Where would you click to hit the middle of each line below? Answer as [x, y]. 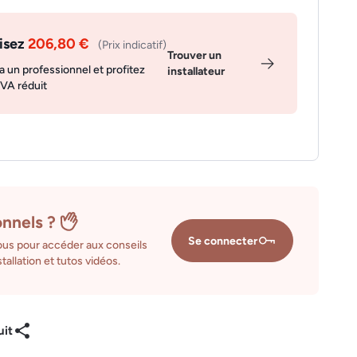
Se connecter [222, 241]
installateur [196, 71]
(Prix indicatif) [132, 45]
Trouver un [195, 55]
